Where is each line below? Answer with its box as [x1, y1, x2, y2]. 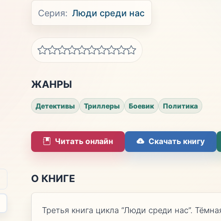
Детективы [35, 101, 75, 110]
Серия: [38, 7, 68, 18]
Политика [162, 101, 198, 110]
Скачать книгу [148, 137, 205, 147]
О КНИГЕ [31, 172, 75, 184]
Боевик [128, 101, 154, 110]
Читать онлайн [54, 137, 113, 147]
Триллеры [83, 101, 120, 110]
